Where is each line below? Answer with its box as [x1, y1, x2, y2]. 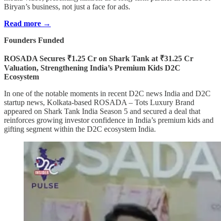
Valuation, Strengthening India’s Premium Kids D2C [4, 63, 181, 72]
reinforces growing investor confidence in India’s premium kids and [4, 115, 214, 124]
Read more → [4, 19, 51, 28]
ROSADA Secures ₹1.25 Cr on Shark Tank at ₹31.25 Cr [4, 54, 193, 63]
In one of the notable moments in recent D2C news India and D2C [4, 89, 211, 98]
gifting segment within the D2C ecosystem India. [4, 124, 156, 133]
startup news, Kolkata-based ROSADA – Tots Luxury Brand [4, 98, 194, 107]
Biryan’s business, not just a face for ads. [4, 2, 130, 11]
